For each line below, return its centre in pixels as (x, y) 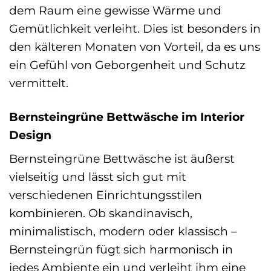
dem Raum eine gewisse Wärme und (115, 11)
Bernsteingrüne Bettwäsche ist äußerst (122, 159)
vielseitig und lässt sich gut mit (98, 177)
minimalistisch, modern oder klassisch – (123, 231)
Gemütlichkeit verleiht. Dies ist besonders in (135, 29)
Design (30, 135)
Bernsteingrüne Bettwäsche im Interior (127, 116)
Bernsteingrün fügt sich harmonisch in (121, 250)
